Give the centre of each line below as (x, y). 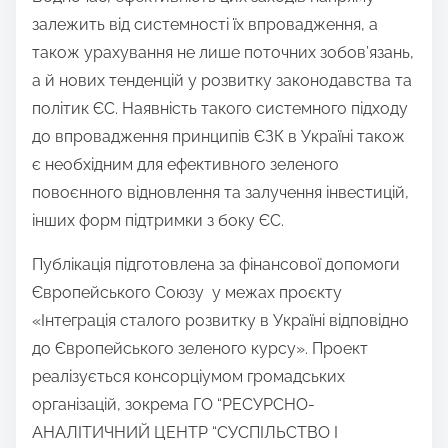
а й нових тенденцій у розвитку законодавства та (222, 81)
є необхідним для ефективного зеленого (185, 165)
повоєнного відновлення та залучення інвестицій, (220, 193)
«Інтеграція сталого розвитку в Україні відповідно (220, 321)
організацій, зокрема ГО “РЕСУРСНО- (173, 405)
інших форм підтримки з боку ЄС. (158, 221)
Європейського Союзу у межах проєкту (187, 293)
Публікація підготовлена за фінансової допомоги (216, 265)
